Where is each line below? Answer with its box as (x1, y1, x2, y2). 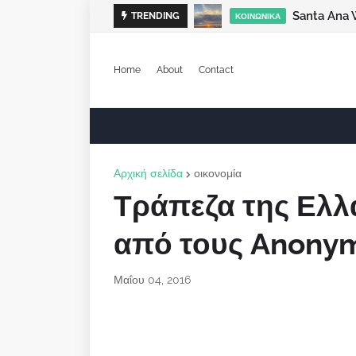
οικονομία (194, 167, 242, 180)
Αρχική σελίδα (114, 167, 183, 180)
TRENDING (131, 10, 180, 21)
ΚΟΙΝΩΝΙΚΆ (235, 11, 281, 21)
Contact (199, 64, 234, 75)
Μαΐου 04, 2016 (114, 273, 191, 286)
